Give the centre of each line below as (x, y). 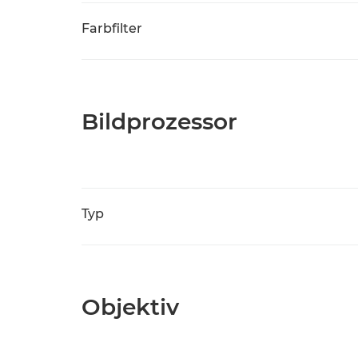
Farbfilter (112, 28)
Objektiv (130, 307)
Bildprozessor (159, 121)
